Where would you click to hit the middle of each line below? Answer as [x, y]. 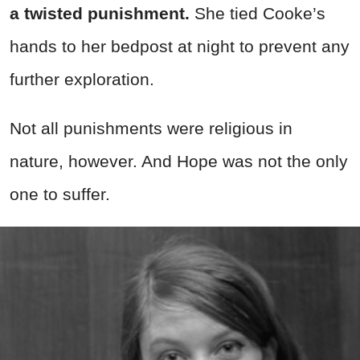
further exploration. [82, 79]
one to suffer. [60, 194]
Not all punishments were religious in [151, 128]
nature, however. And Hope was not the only [179, 161]
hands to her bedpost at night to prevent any [180, 46]
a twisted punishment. [102, 13]
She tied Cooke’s [260, 13]
